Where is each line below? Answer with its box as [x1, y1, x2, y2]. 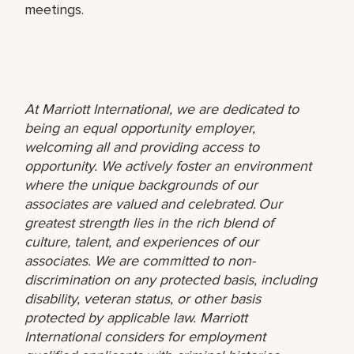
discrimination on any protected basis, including [24, 270, 318, 288]
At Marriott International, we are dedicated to [24, 100, 299, 118]
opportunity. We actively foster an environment [24, 156, 312, 175]
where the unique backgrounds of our [24, 175, 258, 194]
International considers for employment [24, 327, 266, 345]
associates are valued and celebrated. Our [24, 194, 283, 213]
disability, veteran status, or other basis [24, 289, 262, 307]
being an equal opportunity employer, [24, 119, 256, 137]
